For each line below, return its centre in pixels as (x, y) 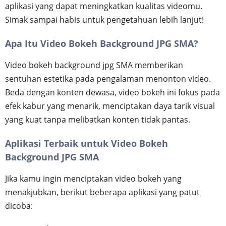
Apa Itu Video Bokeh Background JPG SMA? (102, 43)
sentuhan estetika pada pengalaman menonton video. (108, 79)
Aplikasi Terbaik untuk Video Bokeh (87, 143)
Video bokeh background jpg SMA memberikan (94, 65)
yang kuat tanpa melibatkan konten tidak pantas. (98, 120)
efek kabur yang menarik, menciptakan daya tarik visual (110, 106)
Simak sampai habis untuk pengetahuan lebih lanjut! (104, 20)
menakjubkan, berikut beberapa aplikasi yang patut (102, 192)
